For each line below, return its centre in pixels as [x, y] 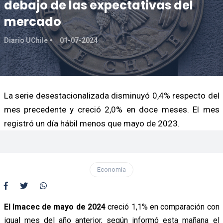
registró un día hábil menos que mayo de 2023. [92, 123]
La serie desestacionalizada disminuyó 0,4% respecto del [111, 95]
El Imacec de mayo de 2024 [55, 207]
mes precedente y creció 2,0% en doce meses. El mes [111, 109]
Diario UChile [26, 40]
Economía [111, 169]
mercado [32, 21]
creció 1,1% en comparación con [163, 207]
